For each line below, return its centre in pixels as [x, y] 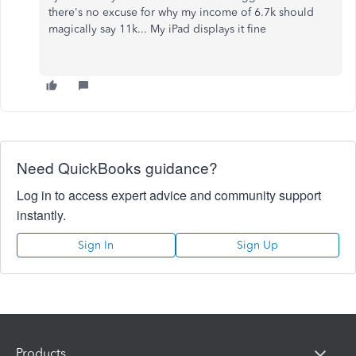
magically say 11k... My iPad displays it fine [159, 29]
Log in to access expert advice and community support [169, 195]
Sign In [96, 245]
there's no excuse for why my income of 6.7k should [181, 12]
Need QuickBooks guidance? [117, 167]
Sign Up [257, 245]
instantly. [41, 215]
